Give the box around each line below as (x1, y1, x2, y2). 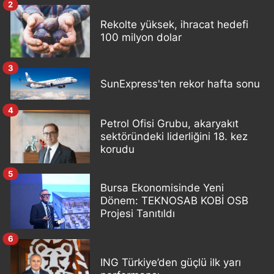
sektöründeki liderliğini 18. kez (100, 130, 248, 143)
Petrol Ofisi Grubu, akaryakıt (100, 117, 239, 130)
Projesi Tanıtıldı (100, 207, 175, 220)
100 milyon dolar (100, 31, 182, 43)
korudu (100, 143, 135, 156)
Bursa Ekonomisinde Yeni (100, 182, 224, 194)
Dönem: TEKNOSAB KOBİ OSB (100, 194, 248, 207)
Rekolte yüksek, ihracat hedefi (100, 18, 248, 31)
